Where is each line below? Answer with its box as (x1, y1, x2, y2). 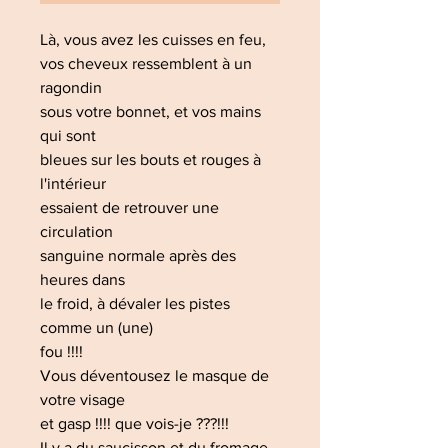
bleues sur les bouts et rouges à (40, 151, 261, 168)
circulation (40, 223, 117, 240)
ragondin (40, 79, 106, 96)
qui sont (40, 127, 100, 144)
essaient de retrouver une (40, 199, 219, 216)
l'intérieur (40, 175, 110, 192)
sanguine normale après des (40, 247, 236, 264)
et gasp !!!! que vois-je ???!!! (40, 415, 233, 432)
